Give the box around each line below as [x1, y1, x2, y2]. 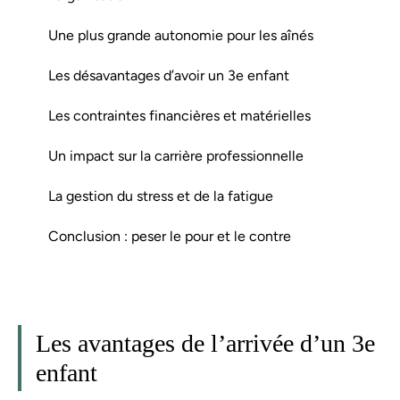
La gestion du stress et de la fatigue [48, 187, 273, 204]
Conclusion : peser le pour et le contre [48, 227, 291, 245]
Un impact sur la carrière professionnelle [48, 146, 304, 164]
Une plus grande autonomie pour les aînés [48, 26, 313, 44]
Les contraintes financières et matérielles [48, 106, 311, 124]
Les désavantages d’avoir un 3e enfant [48, 66, 289, 84]
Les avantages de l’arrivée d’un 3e [36, 329, 375, 357]
